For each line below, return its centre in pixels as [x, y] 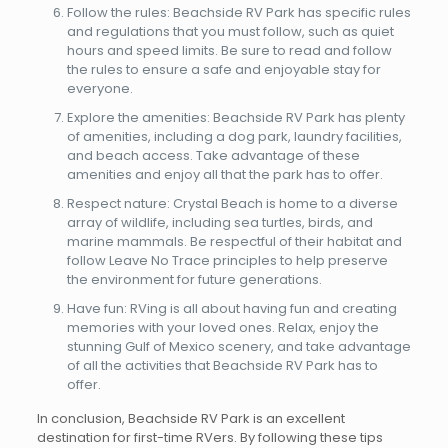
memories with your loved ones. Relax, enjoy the [222, 327]
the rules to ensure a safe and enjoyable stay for [223, 69]
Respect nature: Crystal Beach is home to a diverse [232, 203]
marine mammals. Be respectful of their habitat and [234, 241]
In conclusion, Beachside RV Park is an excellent [190, 418]
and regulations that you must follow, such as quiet [230, 31]
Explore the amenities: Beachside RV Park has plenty [235, 117]
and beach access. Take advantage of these [213, 155]
